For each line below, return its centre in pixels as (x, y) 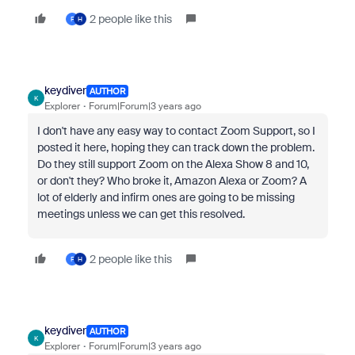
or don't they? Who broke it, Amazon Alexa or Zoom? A (172, 181)
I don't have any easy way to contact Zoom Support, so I (176, 131)
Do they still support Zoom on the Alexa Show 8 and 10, (173, 164)
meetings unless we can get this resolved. (141, 214)
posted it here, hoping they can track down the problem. (176, 147)
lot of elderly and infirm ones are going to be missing (166, 197)
